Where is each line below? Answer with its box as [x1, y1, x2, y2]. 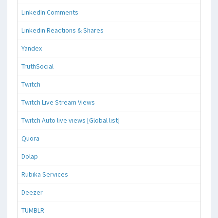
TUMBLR [21, 205, 44, 215]
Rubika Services [21, 169, 68, 179]
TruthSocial [21, 61, 54, 71]
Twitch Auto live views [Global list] [21, 115, 120, 125]
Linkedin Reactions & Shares [21, 25, 104, 35]
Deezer [21, 187, 43, 197]
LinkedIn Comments [21, 7, 78, 17]
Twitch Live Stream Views [21, 97, 95, 107]
